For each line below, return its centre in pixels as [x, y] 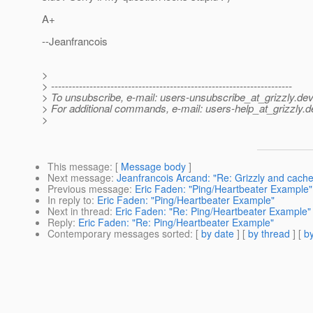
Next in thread [79, 211]
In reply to [70, 200]
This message [79, 167]
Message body [153, 167]
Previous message [88, 189]
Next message [79, 178]
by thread [269, 234]
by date [218, 234]
